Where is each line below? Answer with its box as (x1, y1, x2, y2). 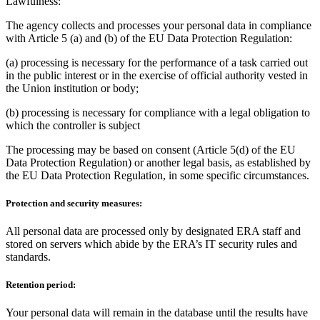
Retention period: (6, 279, 76, 291)
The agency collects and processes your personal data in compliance (6, 19, 311, 31)
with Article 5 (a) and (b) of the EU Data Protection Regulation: (6, 31, 292, 44)
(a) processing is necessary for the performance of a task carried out (6, 56, 308, 69)
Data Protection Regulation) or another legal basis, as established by (6, 156, 311, 169)
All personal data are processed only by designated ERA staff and (6, 225, 301, 238)
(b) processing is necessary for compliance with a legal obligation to (6, 106, 310, 119)
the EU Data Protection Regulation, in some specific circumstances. (6, 169, 309, 181)
